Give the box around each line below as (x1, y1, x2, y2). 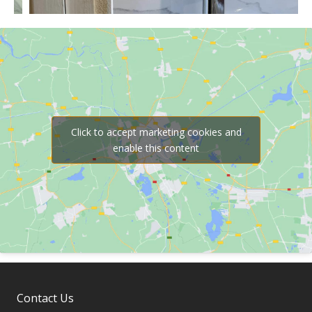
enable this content (113, 141, 199, 155)
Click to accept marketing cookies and (70, 125, 242, 139)
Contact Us (17, 290, 74, 306)
